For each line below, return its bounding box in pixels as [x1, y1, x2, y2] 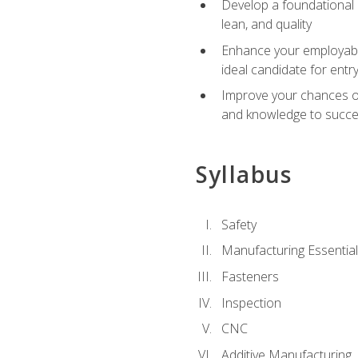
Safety [221, 215, 257, 233]
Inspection [221, 293, 281, 312]
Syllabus [195, 158, 292, 189]
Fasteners [221, 267, 279, 285]
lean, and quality [221, 15, 312, 34]
